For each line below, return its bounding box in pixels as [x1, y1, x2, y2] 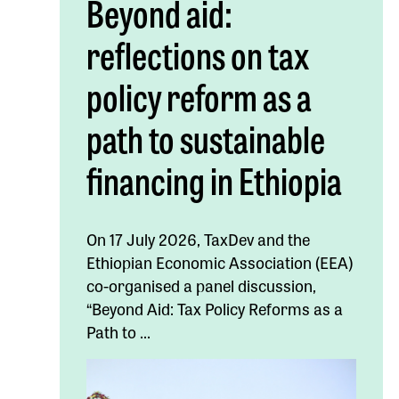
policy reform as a [86, 69, 313, 122]
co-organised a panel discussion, [86, 273, 317, 297]
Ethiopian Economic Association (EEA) [86, 249, 354, 273]
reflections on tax [86, 27, 310, 80]
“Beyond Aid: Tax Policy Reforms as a [86, 296, 344, 320]
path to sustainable [86, 110, 326, 164]
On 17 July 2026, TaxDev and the [86, 226, 311, 250]
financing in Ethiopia [86, 152, 343, 206]
